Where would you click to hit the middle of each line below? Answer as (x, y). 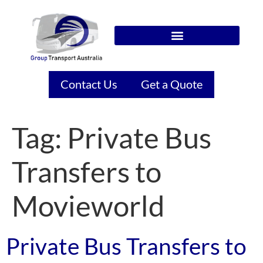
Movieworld (88, 205)
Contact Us (89, 84)
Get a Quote (172, 84)
